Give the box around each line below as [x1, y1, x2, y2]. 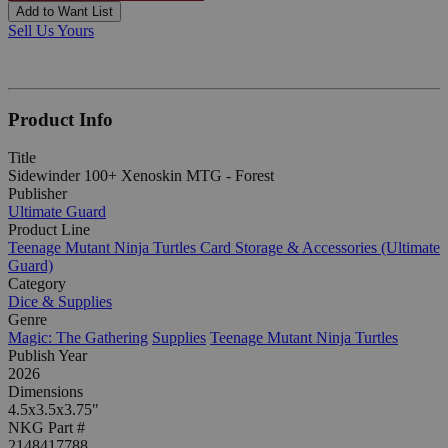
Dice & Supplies [8, 293, 112, 311]
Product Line [8, 221, 90, 239]
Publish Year [8, 347, 87, 365]
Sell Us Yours [8, 21, 94, 39]
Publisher [8, 185, 67, 203]
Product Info [8, 108, 113, 130]
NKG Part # [8, 419, 85, 437]
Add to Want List [16, 3, 113, 19]
